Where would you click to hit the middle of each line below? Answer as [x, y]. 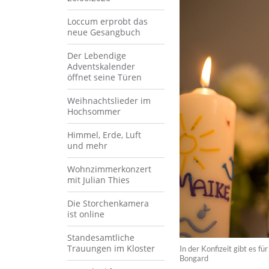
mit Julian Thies [98, 180]
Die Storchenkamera [108, 203]
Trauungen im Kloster [111, 248]
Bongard [194, 258]
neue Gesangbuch [104, 32]
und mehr [87, 145]
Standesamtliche [101, 237]
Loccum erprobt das [107, 21]
